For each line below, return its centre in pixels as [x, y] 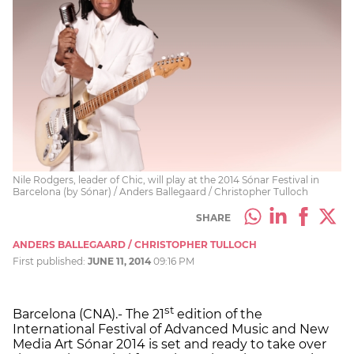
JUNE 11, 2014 [119, 261]
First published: [50, 261]
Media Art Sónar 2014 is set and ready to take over [169, 344]
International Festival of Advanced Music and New [171, 329]
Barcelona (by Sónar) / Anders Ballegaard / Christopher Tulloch [160, 191]
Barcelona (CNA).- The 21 [88, 314]
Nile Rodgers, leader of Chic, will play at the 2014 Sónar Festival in [166, 179]
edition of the [218, 314]
